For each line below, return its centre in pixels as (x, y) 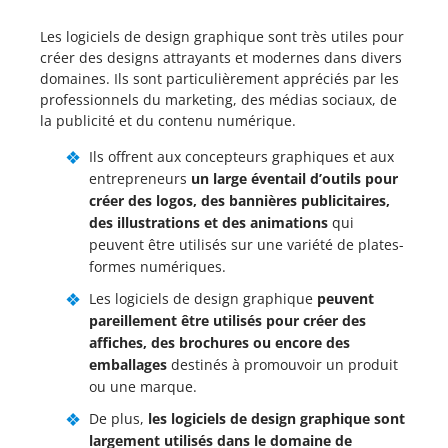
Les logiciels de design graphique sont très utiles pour (222, 36)
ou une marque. (143, 386)
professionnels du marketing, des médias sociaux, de (218, 99)
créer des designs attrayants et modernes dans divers (221, 57)
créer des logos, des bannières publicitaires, (239, 200)
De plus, (118, 418)
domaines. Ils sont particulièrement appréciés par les (219, 78)
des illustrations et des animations (208, 222)
